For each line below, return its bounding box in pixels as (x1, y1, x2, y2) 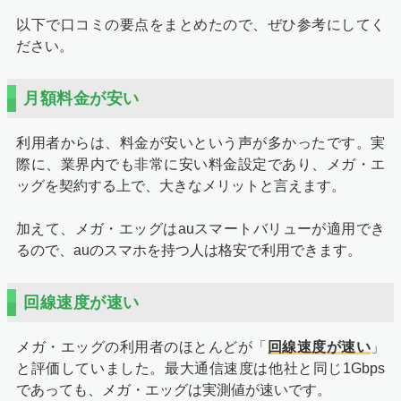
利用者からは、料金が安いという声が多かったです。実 (16, 134, 385, 150)
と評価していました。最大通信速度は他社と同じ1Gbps (16, 360, 385, 376)
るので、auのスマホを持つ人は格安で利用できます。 (16, 242, 362, 258)
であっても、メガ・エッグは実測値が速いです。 (16, 381, 331, 397)
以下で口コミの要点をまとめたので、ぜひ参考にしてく (16, 16, 385, 32)
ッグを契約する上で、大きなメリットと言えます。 (16, 177, 346, 193)
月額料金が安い (23, 89, 140, 107)
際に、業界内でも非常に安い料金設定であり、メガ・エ (16, 156, 385, 172)
